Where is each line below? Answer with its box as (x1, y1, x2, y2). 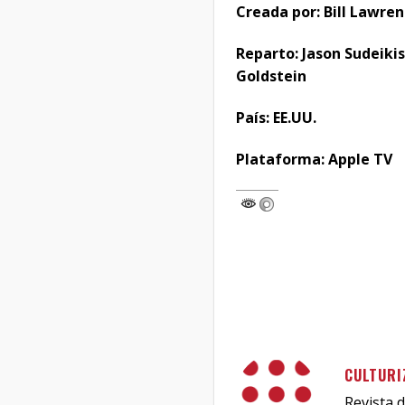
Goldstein (236, 66, 306, 87)
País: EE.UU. (236, 108, 316, 128)
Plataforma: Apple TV (236, 148, 392, 169)
